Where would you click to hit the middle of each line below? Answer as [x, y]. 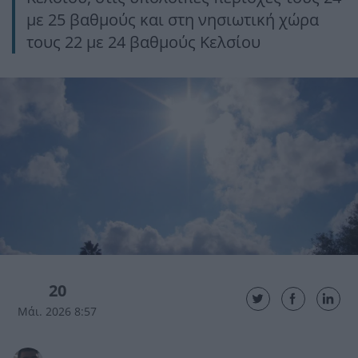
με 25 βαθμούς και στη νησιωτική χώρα [173, 20]
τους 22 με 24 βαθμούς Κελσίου [143, 42]
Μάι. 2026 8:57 [58, 311]
